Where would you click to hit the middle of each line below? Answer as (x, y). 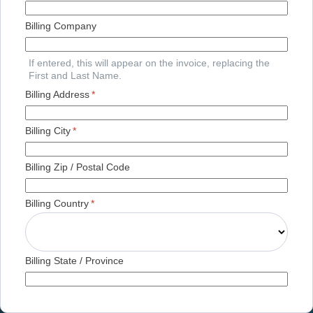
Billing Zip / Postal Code (78, 167)
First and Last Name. (75, 76)
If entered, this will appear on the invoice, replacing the (149, 63)
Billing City (48, 131)
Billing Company (61, 26)
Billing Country (57, 204)
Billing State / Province (74, 261)
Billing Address (57, 95)
